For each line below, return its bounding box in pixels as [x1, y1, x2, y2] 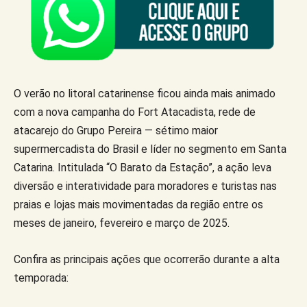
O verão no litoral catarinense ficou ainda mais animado [14, 86, 275, 100]
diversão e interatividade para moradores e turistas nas [14, 179, 277, 193]
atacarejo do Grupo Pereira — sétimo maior [14, 123, 218, 137]
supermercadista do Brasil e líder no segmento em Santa [14, 142, 286, 156]
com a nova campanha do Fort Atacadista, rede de [14, 105, 256, 119]
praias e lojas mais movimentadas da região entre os [14, 197, 263, 211]
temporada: [14, 271, 71, 284]
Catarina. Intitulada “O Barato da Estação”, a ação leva [14, 160, 271, 174]
